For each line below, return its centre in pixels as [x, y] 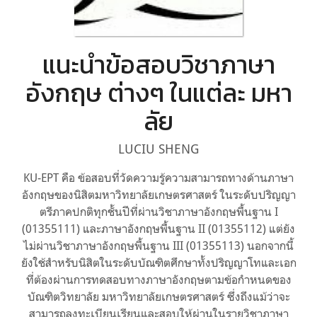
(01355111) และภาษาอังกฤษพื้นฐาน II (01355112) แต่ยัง [158, 228]
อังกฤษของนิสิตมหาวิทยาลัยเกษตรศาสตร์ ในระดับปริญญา [158, 194]
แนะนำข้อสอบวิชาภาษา [158, 64]
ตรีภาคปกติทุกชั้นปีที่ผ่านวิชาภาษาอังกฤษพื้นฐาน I [158, 211]
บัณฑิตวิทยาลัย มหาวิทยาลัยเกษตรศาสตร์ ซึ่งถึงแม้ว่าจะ [158, 296]
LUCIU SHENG [158, 148]
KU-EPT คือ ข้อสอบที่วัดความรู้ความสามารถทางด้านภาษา [158, 177]
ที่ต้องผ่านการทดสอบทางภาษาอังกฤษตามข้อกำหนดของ [158, 279]
